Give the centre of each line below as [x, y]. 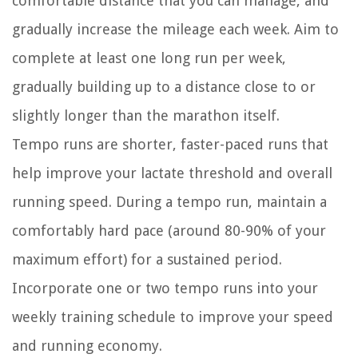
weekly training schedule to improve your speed [173, 317]
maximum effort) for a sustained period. [147, 260]
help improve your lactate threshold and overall [172, 173]
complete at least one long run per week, [149, 58]
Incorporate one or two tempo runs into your [165, 288]
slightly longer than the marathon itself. [146, 116]
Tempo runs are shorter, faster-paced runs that [170, 145]
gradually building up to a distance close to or [164, 87]
